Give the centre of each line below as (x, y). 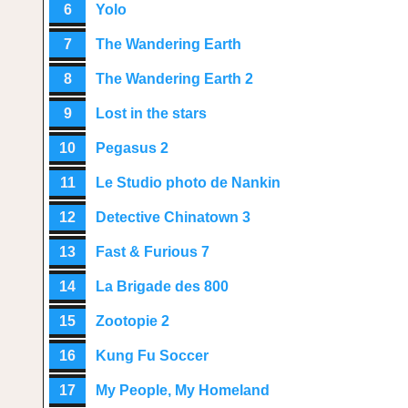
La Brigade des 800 (162, 286)
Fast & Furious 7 (153, 252)
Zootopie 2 (133, 321)
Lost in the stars (151, 113)
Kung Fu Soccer (152, 356)
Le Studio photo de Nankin (188, 183)
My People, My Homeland (183, 390)
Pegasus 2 (132, 148)
